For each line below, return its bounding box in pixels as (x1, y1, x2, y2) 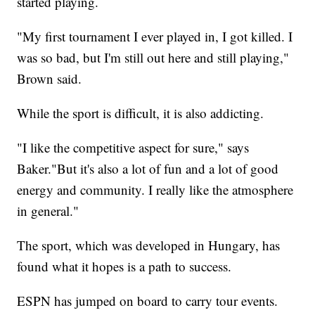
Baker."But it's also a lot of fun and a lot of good (17, 159, 279, 177)
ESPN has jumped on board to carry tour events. (17, 291, 278, 309)
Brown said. (17, 69, 82, 87)
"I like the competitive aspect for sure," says (17, 138, 250, 156)
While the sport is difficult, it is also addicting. (17, 103, 264, 122)
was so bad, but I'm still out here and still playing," (17, 48, 290, 66)
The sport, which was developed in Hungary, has (17, 236, 281, 254)
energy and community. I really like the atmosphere (17, 180, 294, 198)
